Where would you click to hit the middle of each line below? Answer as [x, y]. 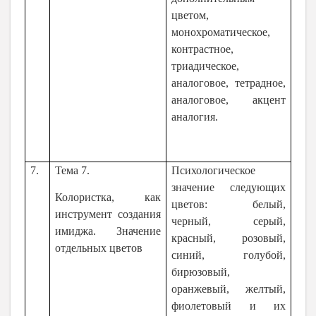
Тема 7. [73, 171]
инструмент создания [108, 214]
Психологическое [214, 171]
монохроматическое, [221, 32]
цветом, [190, 16]
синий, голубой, [229, 255]
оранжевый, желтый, [229, 289]
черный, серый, [229, 221]
